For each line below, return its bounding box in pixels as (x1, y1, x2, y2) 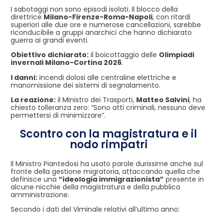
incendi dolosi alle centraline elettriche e (37, 72, 176, 82)
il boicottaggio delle (89, 50, 159, 60)
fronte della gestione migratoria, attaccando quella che (11, 167, 200, 177)
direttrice (11, 12, 44, 22)
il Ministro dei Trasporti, (56, 95, 136, 105)
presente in (164, 174, 204, 185)
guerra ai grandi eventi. (11, 35, 89, 45)
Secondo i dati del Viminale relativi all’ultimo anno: (11, 204, 180, 215)
